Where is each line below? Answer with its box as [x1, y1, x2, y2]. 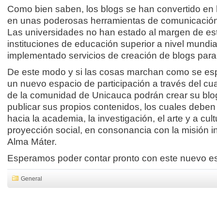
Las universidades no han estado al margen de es [7, 27, 216, 37]
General [21, 175, 42, 182]
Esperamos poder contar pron [7, 153, 132, 163]
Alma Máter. [7, 137, 57, 147]
